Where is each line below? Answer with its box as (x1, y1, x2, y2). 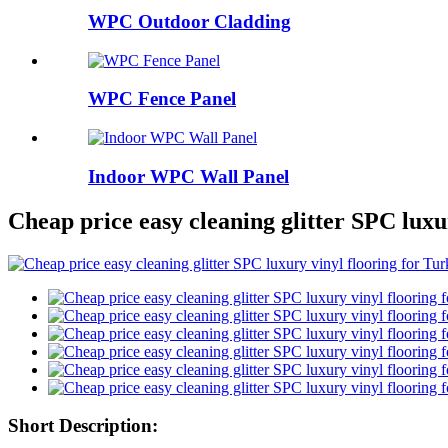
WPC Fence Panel (88, 88, 236, 110)
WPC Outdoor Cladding (88, 10, 291, 32)
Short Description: (8, 415, 158, 437)
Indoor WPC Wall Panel (88, 165, 289, 187)
